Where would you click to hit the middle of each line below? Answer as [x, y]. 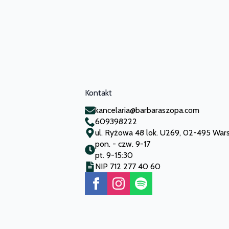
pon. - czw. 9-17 [123, 144]
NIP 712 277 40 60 [128, 167]
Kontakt [99, 93]
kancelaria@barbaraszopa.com [147, 110]
